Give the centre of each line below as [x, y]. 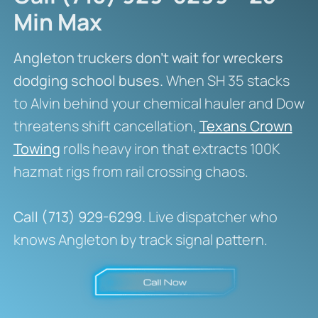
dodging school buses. [88, 81]
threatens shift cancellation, [106, 126]
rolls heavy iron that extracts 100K [170, 149]
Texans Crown [246, 126]
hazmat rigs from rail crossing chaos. [131, 172]
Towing [37, 149]
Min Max [57, 22]
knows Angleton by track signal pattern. [140, 240]
